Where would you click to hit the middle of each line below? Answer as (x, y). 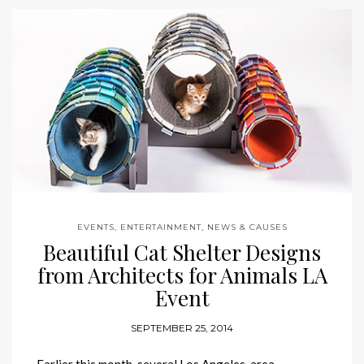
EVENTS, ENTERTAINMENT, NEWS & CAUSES (182, 227)
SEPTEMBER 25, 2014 (182, 327)
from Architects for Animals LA (182, 275)
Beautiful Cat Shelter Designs (182, 252)
